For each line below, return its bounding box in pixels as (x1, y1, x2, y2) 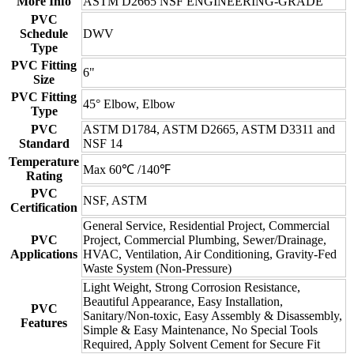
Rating (25, 168, 62, 183)
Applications (10, 247, 77, 261)
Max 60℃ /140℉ (83, 162, 171, 176)
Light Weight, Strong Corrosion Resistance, (83, 280, 300, 294)
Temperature (9, 154, 79, 168)
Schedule (20, 26, 68, 40)
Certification (10, 200, 77, 214)
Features (21, 315, 67, 330)
